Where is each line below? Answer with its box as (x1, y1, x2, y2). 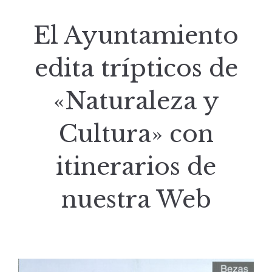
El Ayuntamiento (33, 21, 239, 50)
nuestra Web (61, 185, 211, 214)
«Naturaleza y (53, 86, 219, 116)
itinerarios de (56, 152, 216, 182)
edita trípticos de (34, 53, 238, 83)
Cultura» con (58, 119, 214, 149)
